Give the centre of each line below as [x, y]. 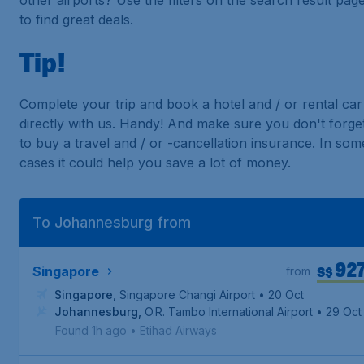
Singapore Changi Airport [187, 295]
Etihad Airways [178, 330]
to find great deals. [76, 19]
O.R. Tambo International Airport [229, 312]
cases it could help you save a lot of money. [155, 162]
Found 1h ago [91, 330]
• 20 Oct [281, 295]
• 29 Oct [339, 312]
